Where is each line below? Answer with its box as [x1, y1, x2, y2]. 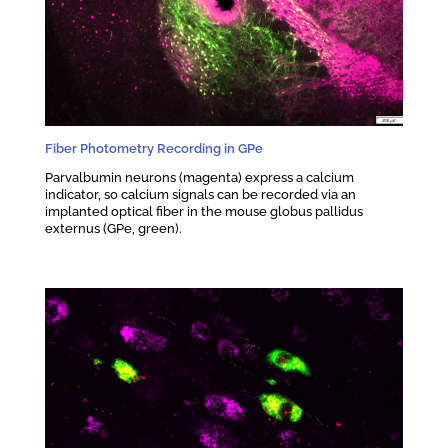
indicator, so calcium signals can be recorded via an [44, 185, 356, 202]
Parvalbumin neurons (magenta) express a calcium [44, 168, 354, 185]
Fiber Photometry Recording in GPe [44, 139, 263, 156]
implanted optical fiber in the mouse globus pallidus [44, 202, 363, 219]
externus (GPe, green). [44, 219, 182, 236]
